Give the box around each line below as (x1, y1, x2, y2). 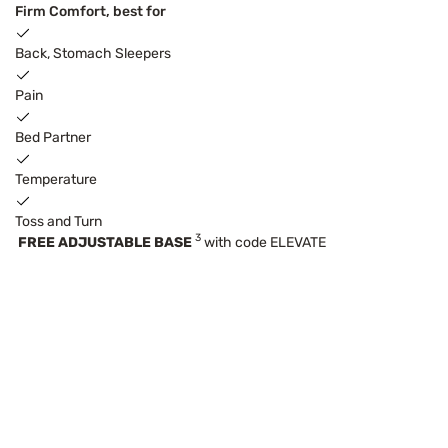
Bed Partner (15, 128, 91, 146)
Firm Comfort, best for (15, 2, 166, 20)
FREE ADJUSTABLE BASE (18, 233, 192, 251)
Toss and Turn (15, 212, 102, 230)
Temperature (15, 170, 97, 188)
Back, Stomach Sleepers (15, 44, 171, 62)
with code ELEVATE (201, 233, 326, 251)
